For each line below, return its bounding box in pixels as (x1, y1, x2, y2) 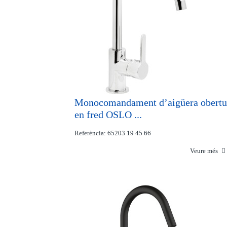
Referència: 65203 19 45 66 (74, 129, 151, 137)
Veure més (190, 147, 220, 155)
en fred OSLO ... (74, 109, 142, 120)
